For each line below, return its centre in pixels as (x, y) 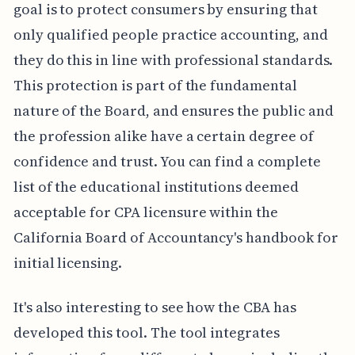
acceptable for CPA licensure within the (145, 212)
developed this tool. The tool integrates (146, 333)
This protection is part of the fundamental (155, 86)
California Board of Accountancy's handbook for (176, 238)
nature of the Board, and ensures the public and (173, 111)
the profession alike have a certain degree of (163, 136)
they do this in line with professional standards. (173, 60)
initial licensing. (67, 263)
